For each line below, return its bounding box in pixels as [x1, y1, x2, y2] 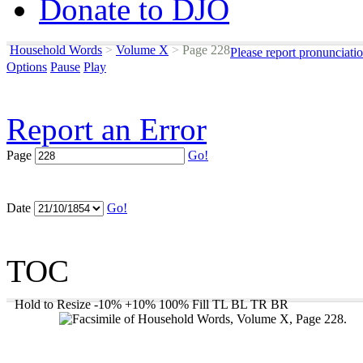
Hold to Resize [15, 297, 91, 311]
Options [6, 60, 47, 74]
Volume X [116, 43, 169, 57]
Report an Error [6, 112, 207, 147]
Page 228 [179, 43, 230, 57]
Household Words [10, 43, 102, 57]
